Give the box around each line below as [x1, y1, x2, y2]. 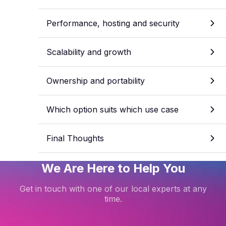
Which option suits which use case [46, 104, 179, 115]
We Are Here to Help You [41, 160, 185, 176]
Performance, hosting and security [46, 18, 180, 28]
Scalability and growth [46, 46, 131, 57]
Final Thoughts [46, 133, 104, 143]
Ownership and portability [46, 75, 145, 86]
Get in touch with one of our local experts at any [19, 183, 207, 194]
